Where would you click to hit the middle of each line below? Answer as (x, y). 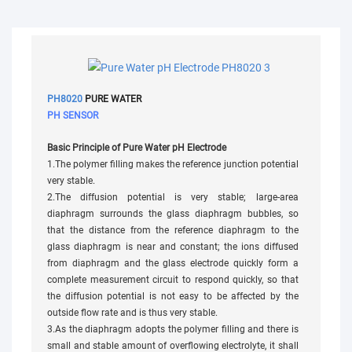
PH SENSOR (73, 115)
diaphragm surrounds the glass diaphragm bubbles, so (173, 213)
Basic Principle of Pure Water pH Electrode (137, 147)
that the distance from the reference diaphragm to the (173, 230)
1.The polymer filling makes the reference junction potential (173, 164)
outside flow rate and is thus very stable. (133, 312)
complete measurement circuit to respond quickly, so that (173, 279)
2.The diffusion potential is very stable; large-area (173, 197)
